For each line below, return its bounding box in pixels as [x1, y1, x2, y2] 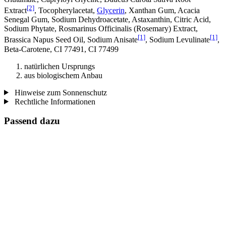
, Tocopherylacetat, [34, 6, 97, 15]
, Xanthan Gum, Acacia [125, 6, 200, 15]
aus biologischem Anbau [24, 71, 102, 80]
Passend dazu [4, 116, 60, 127]
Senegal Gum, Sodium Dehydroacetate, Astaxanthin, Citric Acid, [4, 15, 211, 24]
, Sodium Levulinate [145, 35, 210, 44]
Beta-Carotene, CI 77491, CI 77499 [4, 44, 119, 53]
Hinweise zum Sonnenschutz [12, 88, 107, 97]
